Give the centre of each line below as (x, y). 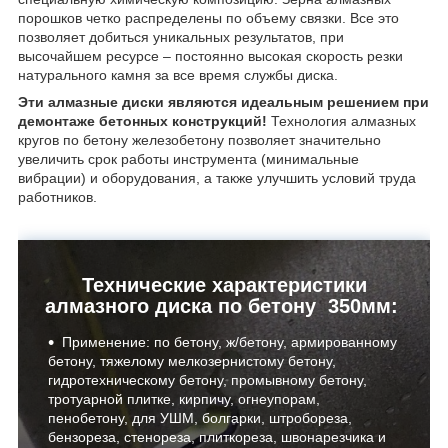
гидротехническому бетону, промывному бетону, (207, 380)
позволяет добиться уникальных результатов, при (181, 36)
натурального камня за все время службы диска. (178, 74)
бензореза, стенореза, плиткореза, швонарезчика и (217, 437)
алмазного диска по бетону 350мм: (224, 306)
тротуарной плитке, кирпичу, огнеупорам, (184, 399)
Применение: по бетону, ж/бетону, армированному (229, 342)
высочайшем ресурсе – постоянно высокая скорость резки (210, 55)
